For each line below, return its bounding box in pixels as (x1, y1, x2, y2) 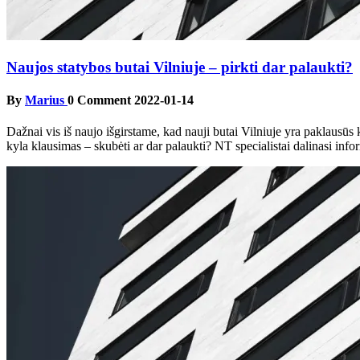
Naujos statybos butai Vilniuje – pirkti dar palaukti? (6, 58, 353, 76)
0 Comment (67, 92, 131, 107)
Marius (25, 92, 67, 107)
